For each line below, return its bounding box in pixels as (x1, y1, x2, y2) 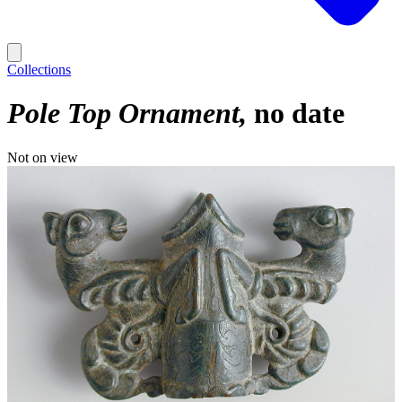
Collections (7, 62, 71, 77)
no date (254, 97, 345, 130)
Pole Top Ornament (7, 97, 240, 130)
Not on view (7, 149, 78, 165)
